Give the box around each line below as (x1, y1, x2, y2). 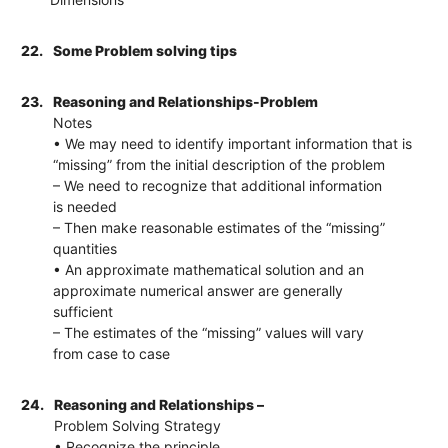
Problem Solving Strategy (54, 416, 222, 434)
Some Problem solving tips (53, 41, 238, 59)
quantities (53, 239, 118, 257)
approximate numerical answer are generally (53, 281, 344, 299)
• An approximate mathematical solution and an (53, 260, 365, 278)
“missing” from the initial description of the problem (53, 155, 386, 173)
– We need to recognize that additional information (53, 176, 383, 194)
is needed (53, 197, 118, 215)
